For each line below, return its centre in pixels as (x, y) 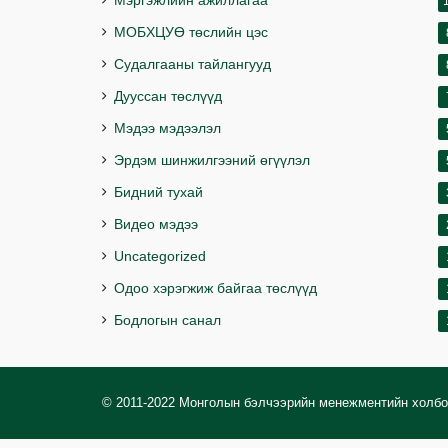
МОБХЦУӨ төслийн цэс (191, 32)
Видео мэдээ (156, 224)
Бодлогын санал (167, 320)
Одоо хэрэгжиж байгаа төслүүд (215, 288)
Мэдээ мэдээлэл (167, 128)
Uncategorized (160, 256)
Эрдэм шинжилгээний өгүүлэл (212, 160)
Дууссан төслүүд (168, 96)
